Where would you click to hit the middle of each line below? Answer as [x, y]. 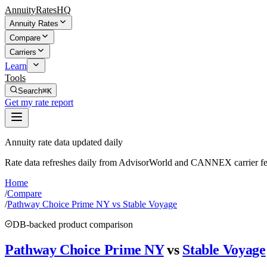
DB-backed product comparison [73, 224]
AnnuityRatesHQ [38, 10]
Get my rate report [39, 102]
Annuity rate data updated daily [64, 142]
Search [30, 91]
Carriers [23, 52]
